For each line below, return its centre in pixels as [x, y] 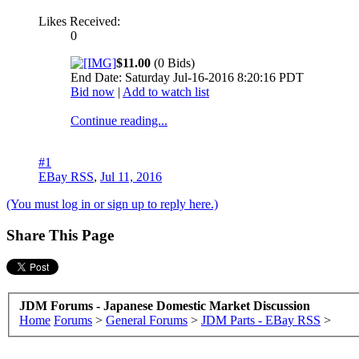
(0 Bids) [173, 63]
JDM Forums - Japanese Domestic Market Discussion [165, 305]
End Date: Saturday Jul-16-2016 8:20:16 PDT [187, 77]
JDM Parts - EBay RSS [261, 320]
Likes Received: [79, 21]
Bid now [93, 91]
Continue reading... [119, 120]
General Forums [147, 320]
